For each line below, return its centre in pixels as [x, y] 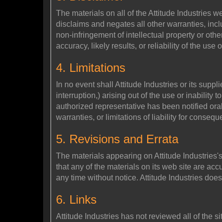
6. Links [76, 199]
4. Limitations [91, 67]
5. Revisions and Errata [117, 139]
